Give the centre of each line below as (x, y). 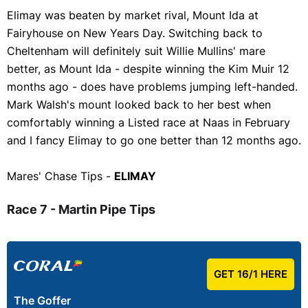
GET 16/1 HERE (251, 274)
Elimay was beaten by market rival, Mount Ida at (133, 15)
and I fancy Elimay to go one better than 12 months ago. (154, 141)
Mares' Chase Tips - (60, 176)
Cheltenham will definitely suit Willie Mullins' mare (136, 51)
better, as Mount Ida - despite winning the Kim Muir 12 (148, 69)
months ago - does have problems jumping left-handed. (152, 87)
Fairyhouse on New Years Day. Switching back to (135, 33)
